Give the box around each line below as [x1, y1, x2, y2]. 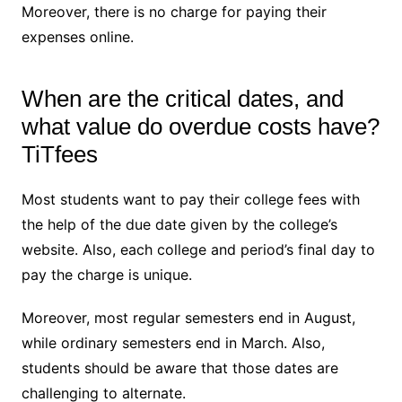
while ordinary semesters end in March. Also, [21, 333, 325, 352]
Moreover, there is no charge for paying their [21, 2, 327, 21]
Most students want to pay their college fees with [21, 189, 360, 208]
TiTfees [21, 140, 98, 168]
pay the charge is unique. [21, 265, 192, 284]
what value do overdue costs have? [21, 112, 380, 140]
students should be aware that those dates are [21, 358, 338, 377]
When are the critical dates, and [21, 84, 344, 112]
